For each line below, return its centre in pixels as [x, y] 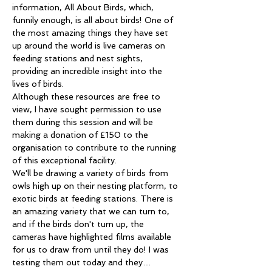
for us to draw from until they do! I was [92, 250]
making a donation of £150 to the [81, 135]
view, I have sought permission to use [88, 109]
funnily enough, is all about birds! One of [94, 20]
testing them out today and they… [82, 262]
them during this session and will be [84, 122]
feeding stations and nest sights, [79, 58]
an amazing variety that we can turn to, [92, 211]
